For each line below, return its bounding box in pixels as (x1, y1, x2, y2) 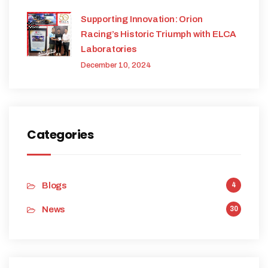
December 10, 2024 (81, 61, 151, 70)
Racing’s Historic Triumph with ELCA (81, 29, 237, 39)
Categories (27, 126, 93, 144)
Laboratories (81, 44, 137, 54)
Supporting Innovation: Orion (81, 14, 203, 25)
